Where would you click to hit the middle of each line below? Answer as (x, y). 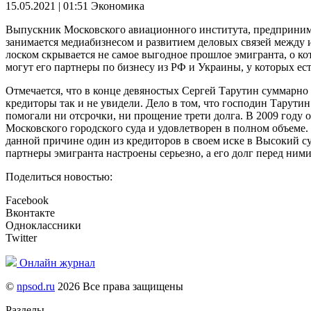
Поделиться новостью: (59, 177)
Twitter (21, 238)
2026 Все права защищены (119, 287)
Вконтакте (30, 213)
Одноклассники (43, 226)
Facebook (27, 201)
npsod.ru (36, 287)
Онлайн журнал (57, 263)
